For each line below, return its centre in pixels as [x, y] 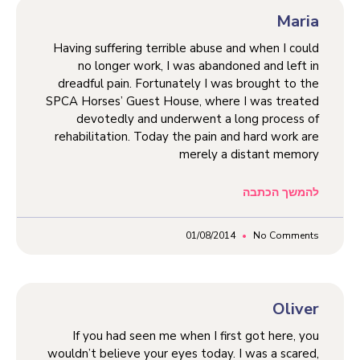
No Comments [285, 235]
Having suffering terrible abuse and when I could [186, 48]
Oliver [296, 309]
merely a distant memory [249, 154]
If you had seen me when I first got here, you [196, 335]
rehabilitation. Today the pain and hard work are [187, 136]
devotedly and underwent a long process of [198, 119]
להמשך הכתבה [281, 192]
